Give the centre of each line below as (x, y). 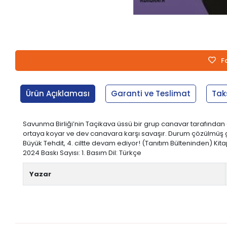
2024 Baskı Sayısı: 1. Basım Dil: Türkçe (82, 153)
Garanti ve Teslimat (151, 93)
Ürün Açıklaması (58, 93)
